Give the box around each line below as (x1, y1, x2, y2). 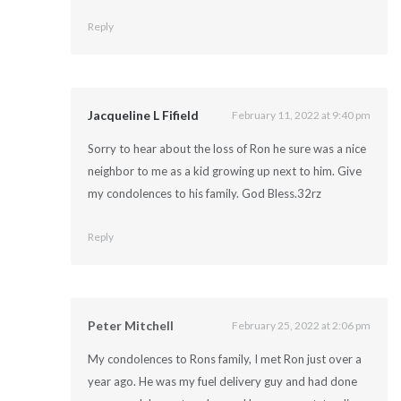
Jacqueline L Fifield (87, 107, 199, 124)
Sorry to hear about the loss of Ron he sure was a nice (87, 141, 366, 156)
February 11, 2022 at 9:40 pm (232, 108, 371, 123)
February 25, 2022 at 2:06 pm (232, 319, 371, 333)
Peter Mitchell (87, 318, 174, 334)
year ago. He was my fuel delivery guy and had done (87, 373, 357, 388)
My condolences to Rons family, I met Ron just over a (87, 351, 362, 366)
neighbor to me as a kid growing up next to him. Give (87, 163, 362, 178)
